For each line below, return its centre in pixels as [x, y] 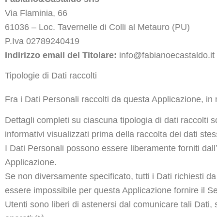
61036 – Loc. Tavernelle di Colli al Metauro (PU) [97, 27]
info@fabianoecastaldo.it [166, 55]
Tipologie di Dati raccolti [51, 76]
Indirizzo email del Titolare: [61, 55]
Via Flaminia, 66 [36, 13]
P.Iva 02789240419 [42, 41]
